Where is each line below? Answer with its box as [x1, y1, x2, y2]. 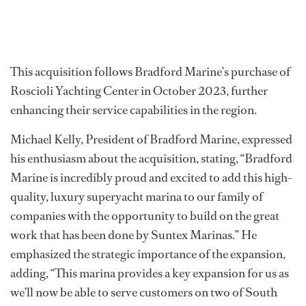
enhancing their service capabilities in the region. [10, 102, 257, 119]
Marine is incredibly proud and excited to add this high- [10, 169, 292, 186]
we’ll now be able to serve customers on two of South [10, 284, 277, 301]
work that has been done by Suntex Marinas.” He [10, 227, 257, 244]
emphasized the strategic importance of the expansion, [10, 246, 286, 263]
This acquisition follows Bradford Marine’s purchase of [10, 64, 290, 81]
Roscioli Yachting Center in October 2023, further [10, 83, 268, 100]
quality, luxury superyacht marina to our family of [10, 189, 263, 206]
